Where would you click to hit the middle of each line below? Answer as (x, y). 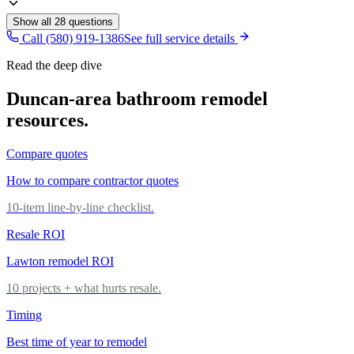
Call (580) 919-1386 (72, 39)
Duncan (38, 99)
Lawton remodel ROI (60, 261)
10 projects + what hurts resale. (84, 288)
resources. (47, 121)
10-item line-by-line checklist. (80, 207)
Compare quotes (47, 153)
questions (89, 22)
